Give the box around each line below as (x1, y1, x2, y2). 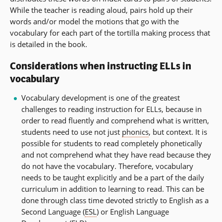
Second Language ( (21, 207, 85, 217)
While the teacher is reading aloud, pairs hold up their (10, 5, 193, 15)
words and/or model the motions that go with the (10, 16, 179, 27)
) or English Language (96, 207, 169, 217)
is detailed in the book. (10, 39, 87, 50)
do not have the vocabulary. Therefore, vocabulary (21, 161, 193, 171)
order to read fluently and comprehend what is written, (21, 115, 209, 126)
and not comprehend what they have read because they (21, 150, 211, 160)
